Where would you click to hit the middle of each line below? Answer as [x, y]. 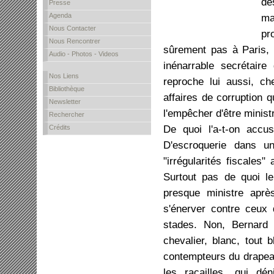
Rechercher [66, 114]
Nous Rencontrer [74, 41]
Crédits [59, 127]
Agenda [60, 15]
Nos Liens [64, 76]
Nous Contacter [72, 28]
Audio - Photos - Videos [83, 54]
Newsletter [65, 102]
